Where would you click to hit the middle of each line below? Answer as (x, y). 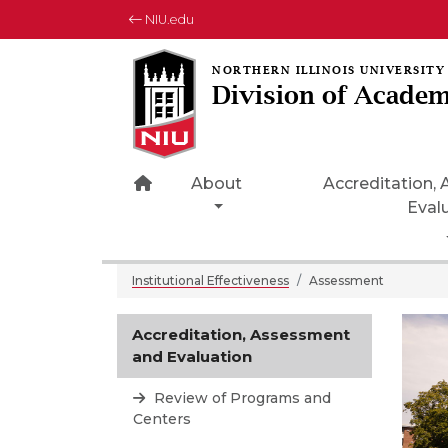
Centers (162, 419)
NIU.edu (168, 19)
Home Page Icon (219, 182)
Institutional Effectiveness (210, 280)
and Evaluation (192, 356)
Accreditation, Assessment (241, 334)
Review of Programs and (240, 398)
